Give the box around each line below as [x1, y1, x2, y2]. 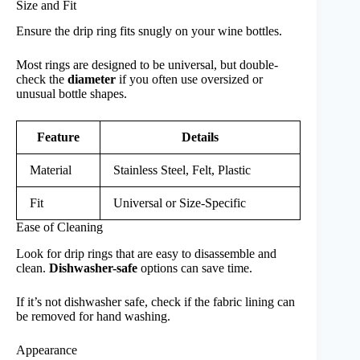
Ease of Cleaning [16, 220, 103, 235]
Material [30, 163, 72, 178]
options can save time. [137, 261, 252, 276]
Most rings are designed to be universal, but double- [16, 58, 278, 72]
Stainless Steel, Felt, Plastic [113, 163, 251, 178]
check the [16, 72, 67, 87]
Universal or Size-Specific [113, 196, 246, 211]
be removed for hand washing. [16, 309, 170, 324]
